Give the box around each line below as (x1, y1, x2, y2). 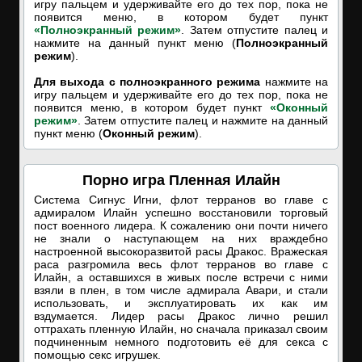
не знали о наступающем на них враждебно (34, 232, 328, 245)
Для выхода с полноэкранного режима (34, 75, 261, 88)
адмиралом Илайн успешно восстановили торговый (34, 206, 328, 219)
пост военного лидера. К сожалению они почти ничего (34, 219, 328, 232)
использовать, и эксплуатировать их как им (34, 297, 328, 309)
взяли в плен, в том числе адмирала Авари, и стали (34, 284, 328, 297)
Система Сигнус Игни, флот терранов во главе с (34, 193, 328, 206)
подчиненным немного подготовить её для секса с (34, 335, 328, 348)
